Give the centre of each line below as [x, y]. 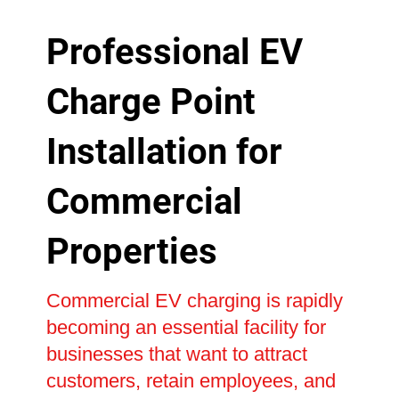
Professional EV [174, 53]
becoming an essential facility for [186, 328]
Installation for [164, 152]
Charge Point [151, 102]
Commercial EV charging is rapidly [194, 301]
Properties [131, 252]
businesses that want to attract [176, 354]
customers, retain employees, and [191, 381]
